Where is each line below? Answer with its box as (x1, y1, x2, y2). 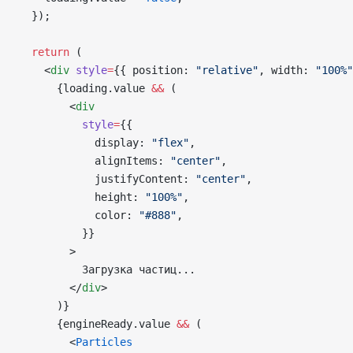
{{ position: (113, 63, 195, 76)
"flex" (151, 136, 189, 149)
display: (19, 136, 151, 149)
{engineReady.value (19, 317, 176, 330)
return (19, 45, 69, 58)
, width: (258, 63, 315, 76)
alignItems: (19, 154, 170, 167)
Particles (76, 335, 132, 348)
